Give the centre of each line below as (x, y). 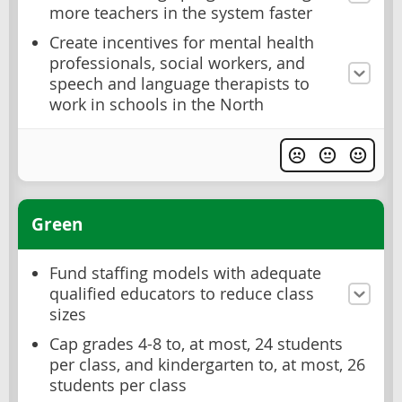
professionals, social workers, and (177, 63)
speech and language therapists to (179, 83)
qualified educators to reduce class (182, 294)
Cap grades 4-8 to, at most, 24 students (196, 345)
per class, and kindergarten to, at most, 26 (207, 365)
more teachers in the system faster (181, 13)
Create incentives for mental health (182, 42)
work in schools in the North (157, 104)
